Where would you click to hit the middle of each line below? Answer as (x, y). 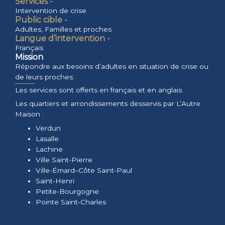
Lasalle (47, 139)
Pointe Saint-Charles (71, 202)
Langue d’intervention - (63, 38)
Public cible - (41, 20)
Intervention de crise (51, 10)
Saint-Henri (55, 181)
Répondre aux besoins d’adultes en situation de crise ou (112, 66)
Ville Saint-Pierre (64, 160)
